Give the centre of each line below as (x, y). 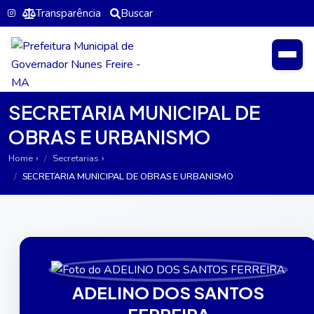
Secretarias (76, 158)
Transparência (68, 13)
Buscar (136, 13)
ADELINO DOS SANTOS (168, 292)
